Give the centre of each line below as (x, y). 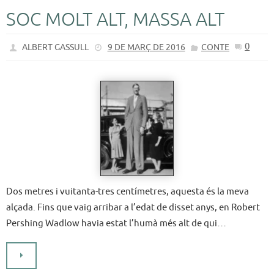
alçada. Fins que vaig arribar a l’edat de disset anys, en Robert (133, 207)
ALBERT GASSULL (56, 47)
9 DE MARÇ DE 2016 (146, 47)
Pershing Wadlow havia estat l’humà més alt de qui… (116, 223)
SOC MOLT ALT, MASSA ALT (115, 19)
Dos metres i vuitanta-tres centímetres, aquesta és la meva (128, 191)
